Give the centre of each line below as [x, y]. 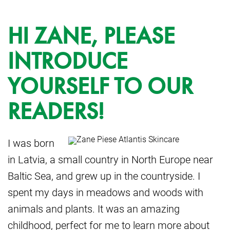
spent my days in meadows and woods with [106, 192]
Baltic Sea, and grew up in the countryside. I [104, 176]
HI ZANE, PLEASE [91, 36]
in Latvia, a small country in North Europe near [110, 159]
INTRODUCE [68, 61]
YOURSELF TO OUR [100, 87]
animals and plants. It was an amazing [94, 209]
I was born [31, 143]
